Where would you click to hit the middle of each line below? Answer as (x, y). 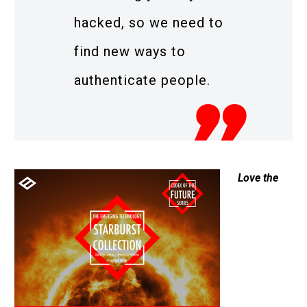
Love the (258, 178)
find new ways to (130, 51)
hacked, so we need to (149, 22)
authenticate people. (142, 80)
